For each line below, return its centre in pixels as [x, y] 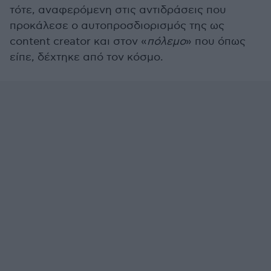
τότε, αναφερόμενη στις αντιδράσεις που [118, 10]
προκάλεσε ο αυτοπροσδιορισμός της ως [117, 26]
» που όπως [216, 41]
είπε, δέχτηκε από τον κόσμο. [87, 57]
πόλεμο [166, 41]
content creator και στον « [78, 41]
